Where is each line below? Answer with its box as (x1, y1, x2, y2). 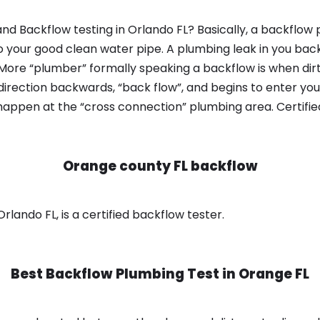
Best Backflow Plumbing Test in (11, 264, 239, 284)
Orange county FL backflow (62, 156, 258, 176)
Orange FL (239, 264, 309, 284)
